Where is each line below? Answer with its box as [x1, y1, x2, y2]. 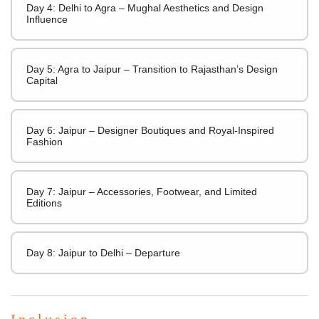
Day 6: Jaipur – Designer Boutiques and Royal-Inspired [26, 124, 274, 136]
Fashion [26, 135, 63, 147]
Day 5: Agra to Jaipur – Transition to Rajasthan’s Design [26, 63, 278, 75]
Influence [26, 13, 68, 25]
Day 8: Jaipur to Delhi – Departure [26, 246, 180, 258]
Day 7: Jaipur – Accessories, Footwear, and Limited [26, 185, 257, 197]
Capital [26, 74, 58, 86]
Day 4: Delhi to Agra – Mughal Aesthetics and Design [26, 1, 263, 14]
